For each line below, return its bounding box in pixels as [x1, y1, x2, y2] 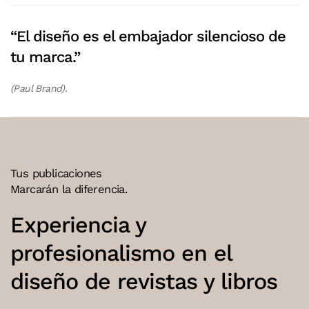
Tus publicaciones [10, 167, 102, 181]
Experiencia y [10, 212, 146, 239]
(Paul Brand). [10, 83, 68, 94]
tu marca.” [10, 48, 80, 66]
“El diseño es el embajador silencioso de [10, 28, 286, 46]
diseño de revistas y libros [10, 268, 277, 295]
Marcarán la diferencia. [10, 183, 128, 197]
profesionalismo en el [10, 240, 232, 267]
